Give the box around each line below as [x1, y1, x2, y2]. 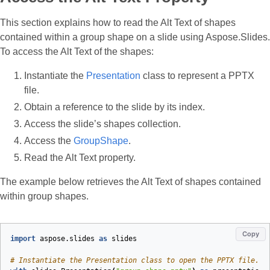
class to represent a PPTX [140, 71, 254, 81]
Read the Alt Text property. [24, 152, 136, 163]
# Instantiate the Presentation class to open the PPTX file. [10, 256, 259, 265]
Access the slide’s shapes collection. [24, 119, 181, 129]
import [10, 234, 36, 243]
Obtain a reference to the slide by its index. [24, 102, 205, 112]
